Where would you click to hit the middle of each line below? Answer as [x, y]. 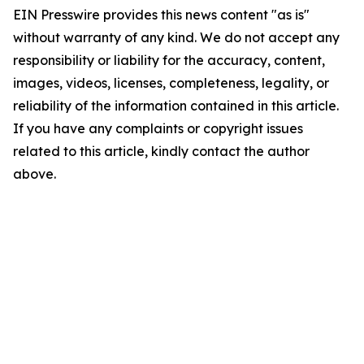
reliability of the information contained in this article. [176, 106]
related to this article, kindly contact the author [161, 151]
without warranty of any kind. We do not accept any [176, 37]
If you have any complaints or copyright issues [158, 128]
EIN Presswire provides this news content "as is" [161, 15]
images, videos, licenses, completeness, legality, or [171, 83]
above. [35, 174]
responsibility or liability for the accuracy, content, [169, 60]
